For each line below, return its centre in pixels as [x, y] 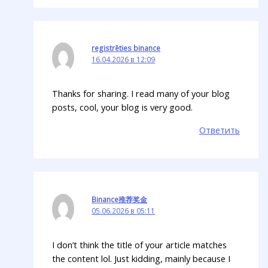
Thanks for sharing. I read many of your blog [141, 94]
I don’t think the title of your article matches [140, 244]
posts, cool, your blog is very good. [123, 107]
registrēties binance [126, 48]
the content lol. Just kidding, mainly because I [141, 258]
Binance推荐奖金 [120, 199]
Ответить [219, 130]
